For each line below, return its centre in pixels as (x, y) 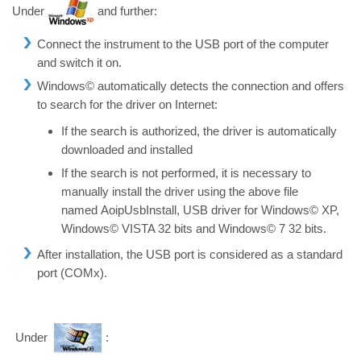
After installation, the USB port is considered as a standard (189, 255)
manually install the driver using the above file (180, 192)
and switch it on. (79, 62)
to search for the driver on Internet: (127, 104)
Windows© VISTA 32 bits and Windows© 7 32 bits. (194, 229)
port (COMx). (72, 273)
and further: (126, 10)
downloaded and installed (127, 150)
